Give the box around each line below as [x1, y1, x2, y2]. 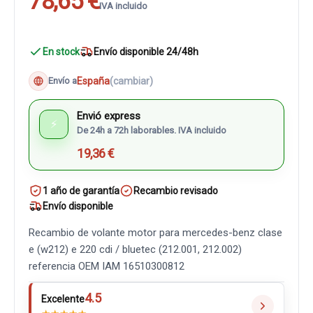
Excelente [41, 293, 85, 305]
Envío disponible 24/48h [94, 46, 198, 57]
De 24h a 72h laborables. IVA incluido [77, 125, 226, 136]
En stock [43, 46, 80, 57]
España [77, 75, 110, 87]
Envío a [48, 75, 77, 86]
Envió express [77, 110, 140, 122]
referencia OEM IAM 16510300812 [29, 260, 184, 272]
